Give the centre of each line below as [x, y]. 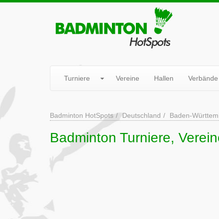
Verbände [203, 78]
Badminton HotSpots [82, 115]
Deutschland [142, 115]
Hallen [164, 78]
